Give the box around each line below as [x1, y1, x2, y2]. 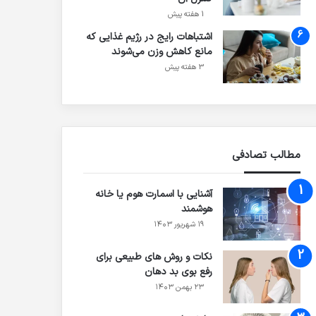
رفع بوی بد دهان [144, 265, 212, 280]
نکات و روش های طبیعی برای [95, 250, 212, 265]
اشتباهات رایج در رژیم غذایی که [85, 30, 212, 45]
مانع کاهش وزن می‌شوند [111, 44, 212, 60]
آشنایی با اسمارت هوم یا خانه [95, 187, 212, 202]
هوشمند [181, 202, 212, 217]
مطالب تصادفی [231, 147, 300, 164]
